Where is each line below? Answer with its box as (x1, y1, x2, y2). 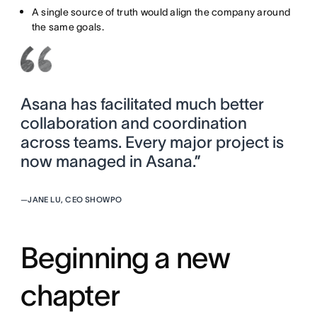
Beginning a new (20, 241, 231, 275)
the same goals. (31, 21, 104, 33)
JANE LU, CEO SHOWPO (28, 195, 122, 204)
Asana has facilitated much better (20, 95, 264, 114)
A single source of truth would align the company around (31, 6, 291, 18)
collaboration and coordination (20, 114, 247, 133)
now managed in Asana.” (20, 152, 201, 171)
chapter (20, 279, 120, 312)
